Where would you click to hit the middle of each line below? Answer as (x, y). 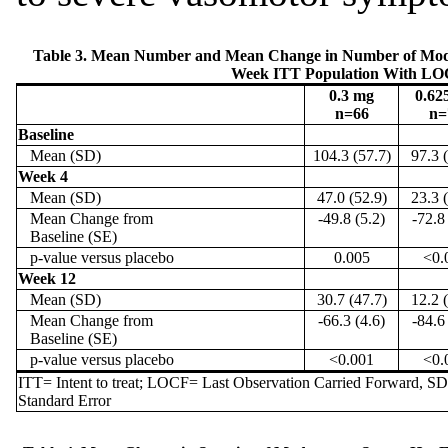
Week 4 (43, 176)
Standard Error (64, 400)
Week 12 (47, 278)
